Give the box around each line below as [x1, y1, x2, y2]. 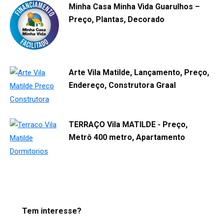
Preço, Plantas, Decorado [69, 14, 165, 24]
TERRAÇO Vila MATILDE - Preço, [69, 119, 188, 129]
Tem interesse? [22, 206, 82, 216]
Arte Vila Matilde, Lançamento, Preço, [69, 67, 209, 77]
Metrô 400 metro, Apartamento [69, 132, 185, 142]
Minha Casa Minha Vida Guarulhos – [69, 1, 200, 11]
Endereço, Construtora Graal [69, 80, 176, 90]
